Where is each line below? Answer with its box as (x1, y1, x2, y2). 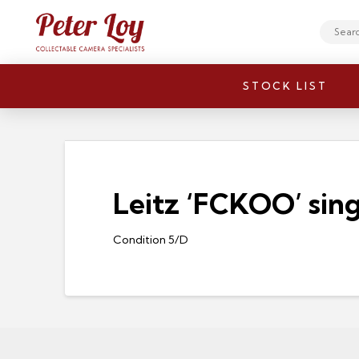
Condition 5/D (112, 232, 188, 247)
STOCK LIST (243, 79, 328, 92)
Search (318, 32, 352, 45)
